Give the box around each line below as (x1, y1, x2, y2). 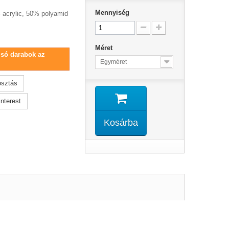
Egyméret (100, 58, 127, 65)
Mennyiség (95, 9, 129, 16)
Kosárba (103, 118, 138, 128)
